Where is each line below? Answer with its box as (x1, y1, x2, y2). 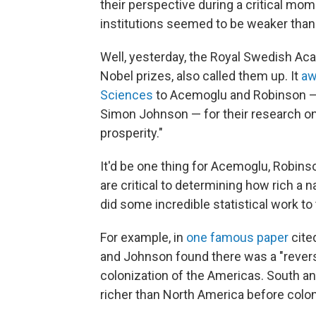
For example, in (100, 230, 186, 245)
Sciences (100, 87, 153, 102)
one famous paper (186, 230, 288, 245)
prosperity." (100, 126, 163, 140)
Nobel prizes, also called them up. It (100, 68, 301, 83)
